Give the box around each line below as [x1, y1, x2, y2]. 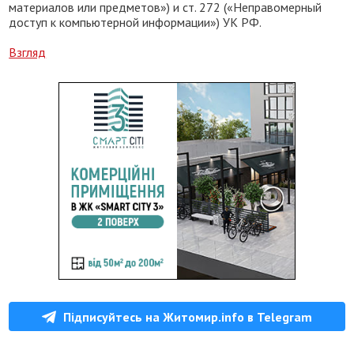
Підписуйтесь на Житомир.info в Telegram [63, 308, 312, 325]
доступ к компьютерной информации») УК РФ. [9, 14, 262, 30]
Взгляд [9, 44, 47, 60]
